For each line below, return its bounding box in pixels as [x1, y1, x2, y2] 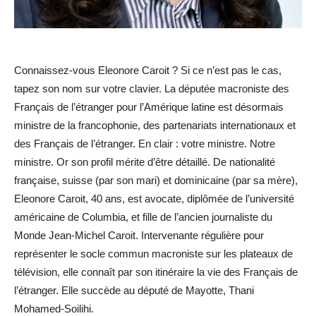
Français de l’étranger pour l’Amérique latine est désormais [14, 101, 284, 114]
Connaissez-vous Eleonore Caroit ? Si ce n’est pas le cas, [14, 64, 281, 77]
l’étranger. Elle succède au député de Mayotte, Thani [14, 284, 254, 297]
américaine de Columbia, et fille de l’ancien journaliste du [14, 211, 272, 224]
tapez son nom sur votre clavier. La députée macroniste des [14, 83, 289, 95]
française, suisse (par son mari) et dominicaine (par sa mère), [14, 174, 298, 187]
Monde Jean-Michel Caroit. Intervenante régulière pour [14, 229, 264, 242]
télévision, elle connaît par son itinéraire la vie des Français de [14, 266, 298, 279]
